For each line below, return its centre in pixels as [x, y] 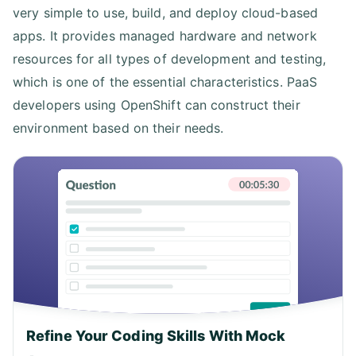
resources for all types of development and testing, [170, 59]
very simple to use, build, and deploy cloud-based [165, 13]
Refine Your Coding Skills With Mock [156, 336]
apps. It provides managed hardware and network [165, 36]
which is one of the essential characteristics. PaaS [165, 82]
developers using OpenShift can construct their [157, 105]
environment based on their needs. [118, 128]
